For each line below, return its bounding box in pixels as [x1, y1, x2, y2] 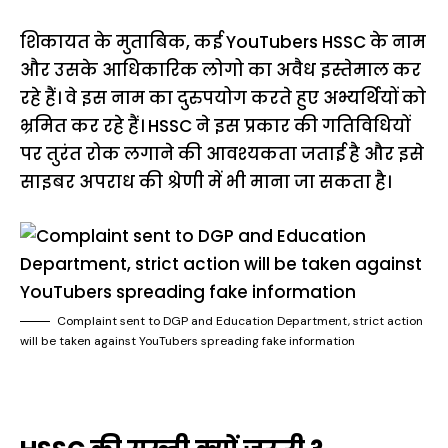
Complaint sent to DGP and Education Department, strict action [57, 312, 423, 329]
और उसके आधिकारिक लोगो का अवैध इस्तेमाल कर [20, 58, 421, 82]
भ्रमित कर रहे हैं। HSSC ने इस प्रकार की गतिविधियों [20, 114, 410, 138]
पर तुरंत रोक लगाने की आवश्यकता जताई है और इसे [20, 142, 424, 166]
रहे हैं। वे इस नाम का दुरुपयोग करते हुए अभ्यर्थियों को [20, 86, 426, 110]
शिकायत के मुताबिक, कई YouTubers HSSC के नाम [20, 30, 426, 54]
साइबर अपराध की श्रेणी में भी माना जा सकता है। [20, 170, 391, 194]
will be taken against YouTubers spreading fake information [20, 332, 355, 349]
